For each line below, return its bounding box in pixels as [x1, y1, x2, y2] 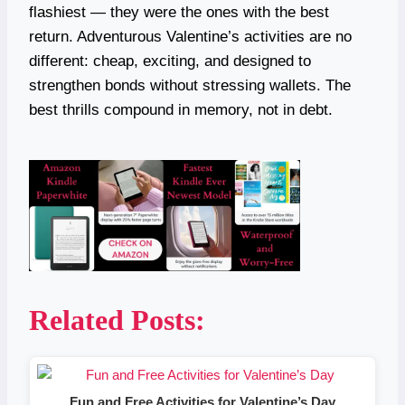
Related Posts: [29, 303, 205, 336]
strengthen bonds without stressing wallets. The [29, 76, 351, 94]
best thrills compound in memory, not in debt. [29, 100, 333, 118]
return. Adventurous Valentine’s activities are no [29, 27, 352, 45]
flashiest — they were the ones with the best [29, 3, 329, 21]
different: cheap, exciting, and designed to [29, 52, 311, 70]
